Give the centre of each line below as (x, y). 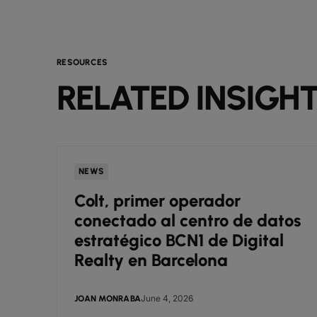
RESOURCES (82, 62)
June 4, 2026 (167, 298)
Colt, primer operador (157, 201)
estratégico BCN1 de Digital (179, 240)
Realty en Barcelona (151, 260)
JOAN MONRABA (108, 298)
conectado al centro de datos (188, 220)
